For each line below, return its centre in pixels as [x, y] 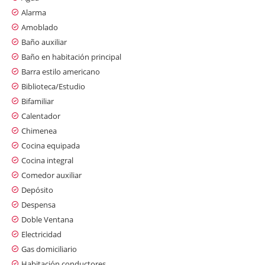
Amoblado [40, 27]
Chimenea [39, 130]
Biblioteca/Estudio [53, 86]
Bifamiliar [38, 101]
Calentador [41, 116]
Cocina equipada [51, 145]
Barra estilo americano [61, 71]
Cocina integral [47, 160]
